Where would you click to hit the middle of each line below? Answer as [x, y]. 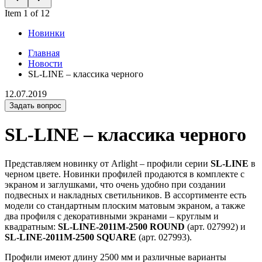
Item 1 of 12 [27, 13]
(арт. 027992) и [215, 226]
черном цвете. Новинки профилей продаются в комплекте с [125, 174]
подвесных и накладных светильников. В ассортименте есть [125, 195]
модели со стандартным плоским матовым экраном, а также [125, 205]
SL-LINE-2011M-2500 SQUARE [70, 237]
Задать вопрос [35, 106]
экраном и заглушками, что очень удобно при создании [115, 184]
